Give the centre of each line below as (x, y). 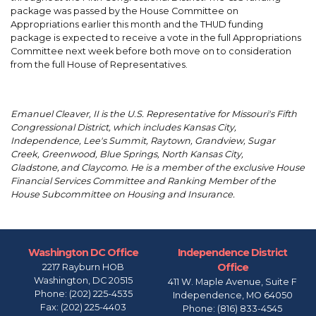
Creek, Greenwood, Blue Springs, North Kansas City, (127, 154)
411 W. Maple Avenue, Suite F (233, 281)
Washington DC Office (84, 252)
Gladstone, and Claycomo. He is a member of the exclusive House (158, 168)
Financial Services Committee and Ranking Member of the (143, 181)
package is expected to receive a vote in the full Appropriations (156, 38)
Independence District (233, 252)
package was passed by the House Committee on (124, 11)
